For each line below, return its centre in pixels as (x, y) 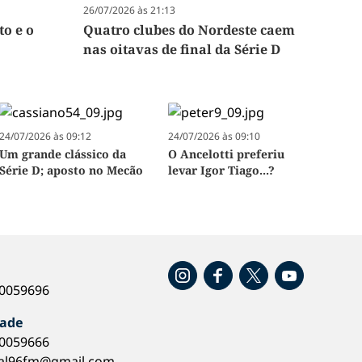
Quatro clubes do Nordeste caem (189, 30)
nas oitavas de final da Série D (182, 50)
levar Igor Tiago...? (221, 170)
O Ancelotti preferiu (226, 154)
